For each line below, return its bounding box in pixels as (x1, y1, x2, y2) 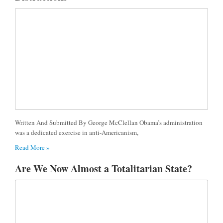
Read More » (15, 143, 50, 152)
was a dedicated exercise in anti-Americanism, (15, 128, 138, 137)
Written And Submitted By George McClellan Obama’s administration (15, 118, 203, 127)
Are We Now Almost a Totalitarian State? (15, 161, 192, 176)
